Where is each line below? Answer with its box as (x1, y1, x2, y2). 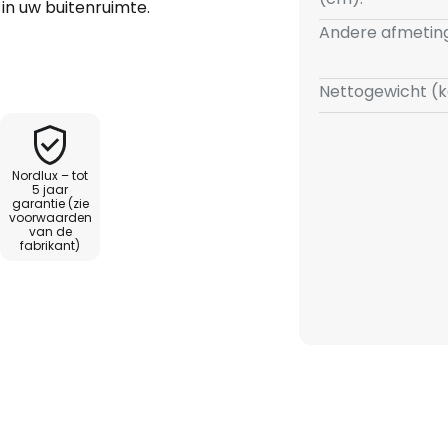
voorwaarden (8, 209, 92, 227)
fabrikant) (20, 237, 80, 255)
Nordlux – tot (12, 167, 88, 185)
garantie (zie (11, 195, 89, 213)
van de (28, 223, 72, 241)
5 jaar (32, 181, 68, 199)
